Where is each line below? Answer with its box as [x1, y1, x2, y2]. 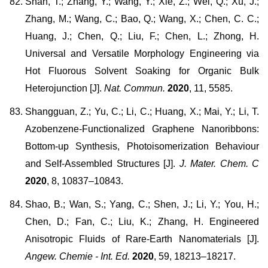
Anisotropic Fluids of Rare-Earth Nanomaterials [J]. [25, 234, 259, 244]
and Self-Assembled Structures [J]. [25, 159, 176, 169]
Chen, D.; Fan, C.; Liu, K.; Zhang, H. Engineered [25, 217, 259, 227]
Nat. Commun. [102, 83, 165, 93]
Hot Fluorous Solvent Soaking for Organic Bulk [25, 66, 259, 76]
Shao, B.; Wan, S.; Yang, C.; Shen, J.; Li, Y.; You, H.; [25, 199, 259, 209]
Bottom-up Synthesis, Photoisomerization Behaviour [25, 141, 259, 151]
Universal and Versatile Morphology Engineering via [25, 48, 259, 59]
